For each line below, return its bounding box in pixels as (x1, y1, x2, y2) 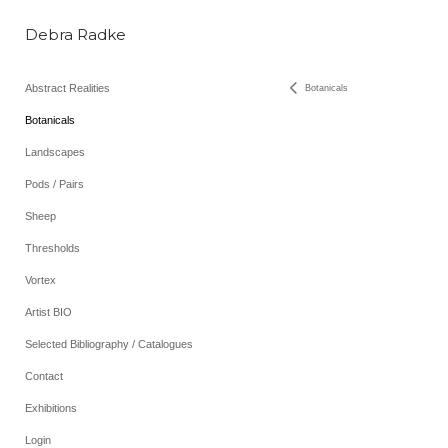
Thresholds (25, 242, 80, 254)
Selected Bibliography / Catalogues (25, 338, 193, 350)
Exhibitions (25, 402, 77, 414)
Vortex (25, 274, 56, 286)
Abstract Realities (25, 82, 110, 94)
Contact (25, 370, 63, 382)
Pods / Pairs (25, 178, 84, 190)
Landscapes (25, 146, 85, 158)
